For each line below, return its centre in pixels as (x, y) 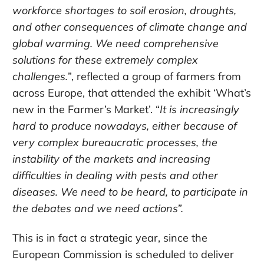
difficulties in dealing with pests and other (115, 175)
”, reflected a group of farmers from (154, 76)
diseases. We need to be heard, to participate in (130, 192)
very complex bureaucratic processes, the (115, 142)
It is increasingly (199, 109)
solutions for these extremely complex (105, 60)
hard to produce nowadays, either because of (125, 126)
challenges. (40, 76)
